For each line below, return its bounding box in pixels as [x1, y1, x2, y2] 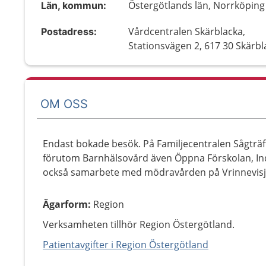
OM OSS [40, 96, 88, 111]
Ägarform [43, 198, 88, 211]
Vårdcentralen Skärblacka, [128, 25, 246, 38]
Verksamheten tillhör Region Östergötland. [43, 218, 235, 231]
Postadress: [41, 26, 97, 37]
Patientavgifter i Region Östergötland [43, 238, 208, 251]
